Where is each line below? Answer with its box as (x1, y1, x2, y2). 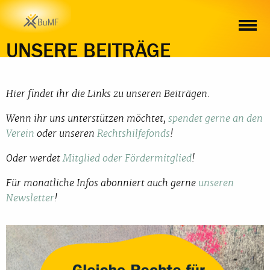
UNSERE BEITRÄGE (6, 39, 171, 63)
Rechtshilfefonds (97, 127, 170, 140)
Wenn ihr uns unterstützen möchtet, (6, 111, 168, 125)
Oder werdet (6, 151, 63, 165)
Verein (6, 127, 34, 140)
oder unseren (34, 127, 97, 140)
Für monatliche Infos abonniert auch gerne (6, 176, 198, 189)
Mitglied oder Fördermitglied (63, 151, 192, 165)
